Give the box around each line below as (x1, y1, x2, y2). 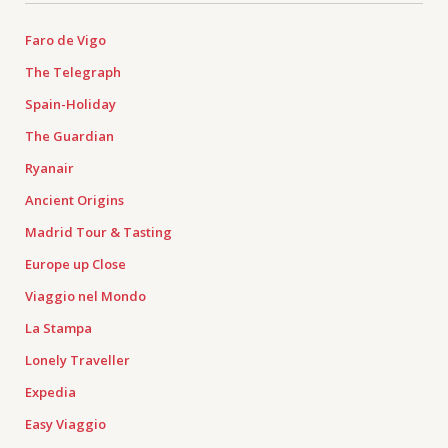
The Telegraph (25, 63, 121, 81)
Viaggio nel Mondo (25, 287, 146, 305)
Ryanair (25, 159, 74, 177)
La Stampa (25, 319, 92, 337)
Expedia (25, 383, 76, 401)
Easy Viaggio (25, 415, 106, 433)
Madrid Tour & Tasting (25, 223, 172, 241)
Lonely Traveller (25, 351, 130, 369)
